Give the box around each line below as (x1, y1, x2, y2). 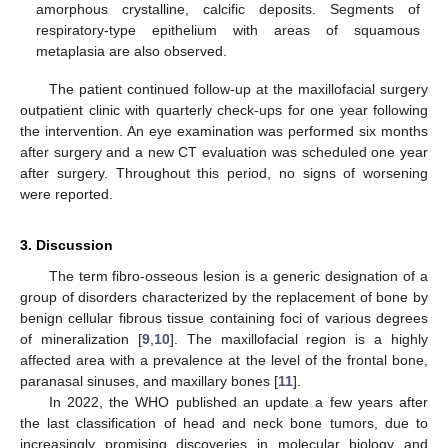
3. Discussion (20, 236, 113, 253)
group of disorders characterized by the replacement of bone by (20, 288, 428, 305)
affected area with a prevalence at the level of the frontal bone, (20, 351, 428, 368)
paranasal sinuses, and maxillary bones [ (20, 372, 278, 389)
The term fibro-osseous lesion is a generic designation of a (48, 267, 428, 284)
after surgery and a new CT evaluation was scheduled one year (20, 143, 428, 160)
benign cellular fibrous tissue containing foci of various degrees (20, 309, 428, 326)
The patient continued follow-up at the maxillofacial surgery (48, 80, 428, 97)
